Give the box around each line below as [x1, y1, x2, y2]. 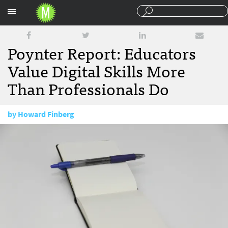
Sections [156, 4, 186, 15]
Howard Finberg [18, 109, 74, 120]
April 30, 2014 [21, 128, 67, 139]
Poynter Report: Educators [8, 39, 196, 66]
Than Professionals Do [8, 75, 169, 101]
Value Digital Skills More [8, 57, 185, 83]
